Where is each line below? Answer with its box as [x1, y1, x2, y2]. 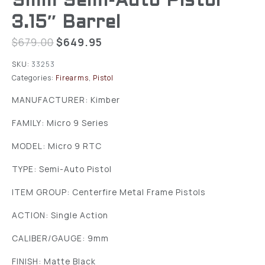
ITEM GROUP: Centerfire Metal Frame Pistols [12, 186, 206, 198]
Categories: [12, 73, 54, 83]
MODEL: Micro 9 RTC [12, 140, 102, 151]
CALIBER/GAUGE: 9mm [12, 232, 109, 244]
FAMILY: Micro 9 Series [12, 117, 109, 128]
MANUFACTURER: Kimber [12, 93, 120, 105]
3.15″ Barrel [12, 15, 121, 31]
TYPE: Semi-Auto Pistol [12, 163, 112, 174]
